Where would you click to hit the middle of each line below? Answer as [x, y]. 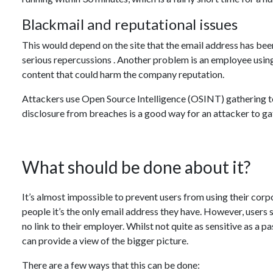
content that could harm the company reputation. [123, 74]
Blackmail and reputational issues [130, 24]
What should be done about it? [136, 167]
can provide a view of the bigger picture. [105, 240]
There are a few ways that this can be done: [111, 265]
